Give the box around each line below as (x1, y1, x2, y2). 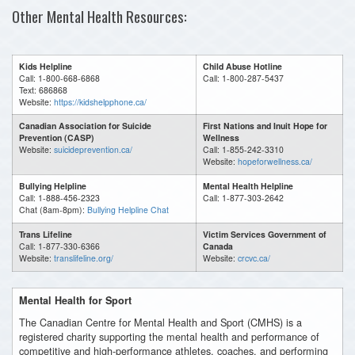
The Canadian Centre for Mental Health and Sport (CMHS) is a (19, 315, 302, 330)
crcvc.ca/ (238, 252, 270, 264)
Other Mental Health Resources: (12, 5, 190, 28)
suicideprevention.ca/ (54, 143, 132, 155)
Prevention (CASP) (19, 132, 94, 143)
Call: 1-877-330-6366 (19, 240, 102, 252)
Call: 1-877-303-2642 (203, 192, 284, 204)
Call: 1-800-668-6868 (19, 72, 100, 84)
